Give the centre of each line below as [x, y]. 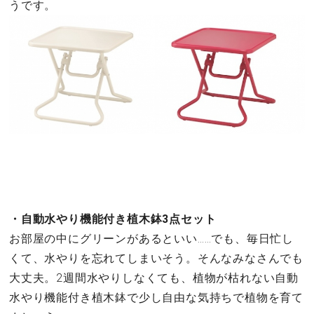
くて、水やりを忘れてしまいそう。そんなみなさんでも [156, 258]
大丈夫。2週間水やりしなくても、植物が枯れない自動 [154, 278]
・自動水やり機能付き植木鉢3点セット [113, 219]
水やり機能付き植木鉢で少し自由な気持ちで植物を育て [156, 297]
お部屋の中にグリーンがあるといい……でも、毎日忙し [151, 238]
